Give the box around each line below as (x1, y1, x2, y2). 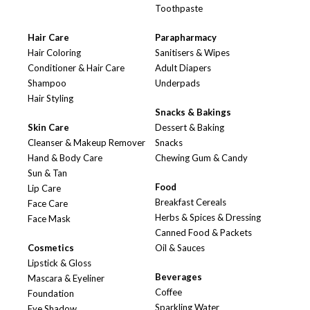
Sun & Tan (28, 167, 67, 179)
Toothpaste (155, 3, 203, 15)
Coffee (155, 286, 182, 298)
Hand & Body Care (28, 152, 102, 164)
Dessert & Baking (155, 122, 224, 134)
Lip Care (28, 183, 61, 194)
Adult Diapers (155, 62, 211, 74)
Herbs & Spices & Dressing (155, 212, 261, 224)
